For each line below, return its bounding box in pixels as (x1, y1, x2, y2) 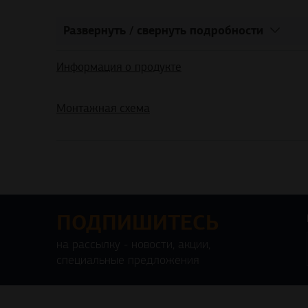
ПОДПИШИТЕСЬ (56, 210, 219, 236)
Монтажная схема (56, 101, 150, 116)
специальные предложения (56, 253, 199, 268)
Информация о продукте (56, 59, 181, 74)
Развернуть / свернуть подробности (63, 22, 263, 38)
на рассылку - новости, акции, (56, 237, 210, 252)
